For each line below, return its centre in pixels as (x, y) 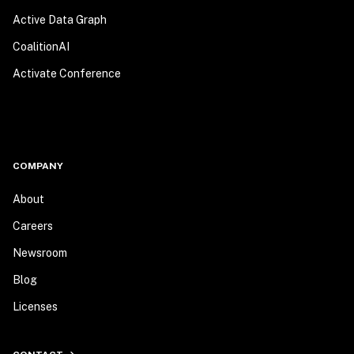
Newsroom (40, 253)
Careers (33, 226)
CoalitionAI (41, 47)
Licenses (35, 307)
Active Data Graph (60, 20)
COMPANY (38, 166)
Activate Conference (67, 73)
